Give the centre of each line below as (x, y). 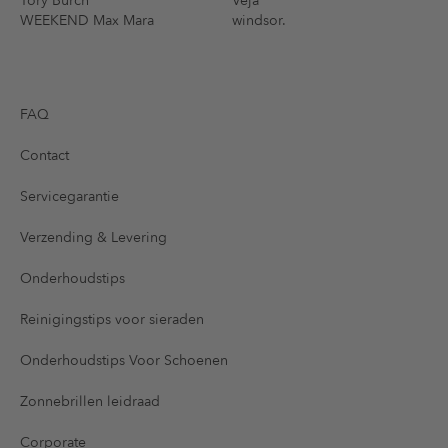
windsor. (259, 20)
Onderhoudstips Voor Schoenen (124, 360)
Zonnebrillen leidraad (90, 401)
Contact (44, 155)
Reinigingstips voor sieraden (112, 319)
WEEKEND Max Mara (87, 20)
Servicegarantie (69, 196)
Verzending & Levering (93, 237)
